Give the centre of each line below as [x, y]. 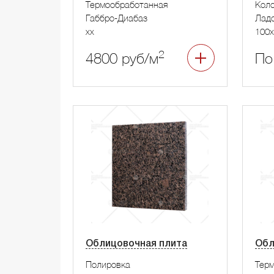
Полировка [108, 265]
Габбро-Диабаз [117, 18]
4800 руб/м [122, 58]
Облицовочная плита [136, 244]
